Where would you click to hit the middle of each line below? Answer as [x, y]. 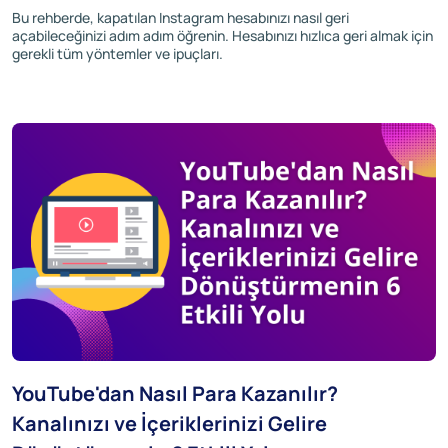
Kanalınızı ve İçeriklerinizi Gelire [169, 424]
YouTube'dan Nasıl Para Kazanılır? [175, 394]
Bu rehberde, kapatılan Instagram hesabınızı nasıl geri [180, 17]
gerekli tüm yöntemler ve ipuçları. [117, 53]
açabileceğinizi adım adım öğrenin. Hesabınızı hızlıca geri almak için [222, 35]
